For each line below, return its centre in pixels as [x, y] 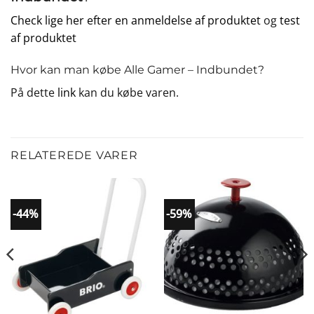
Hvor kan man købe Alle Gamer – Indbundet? [137, 70]
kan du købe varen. [127, 93]
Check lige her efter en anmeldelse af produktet [136, 20]
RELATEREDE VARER [74, 156]
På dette [34, 93]
